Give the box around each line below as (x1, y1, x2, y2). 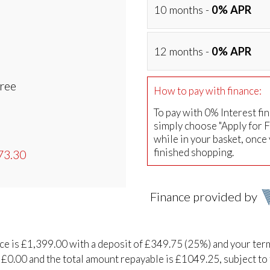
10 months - (154, 2, 212, 16)
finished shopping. (154, 146, 234, 159)
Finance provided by (150, 189, 260, 204)
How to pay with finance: (154, 84, 262, 97)
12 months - (154, 44, 212, 58)
